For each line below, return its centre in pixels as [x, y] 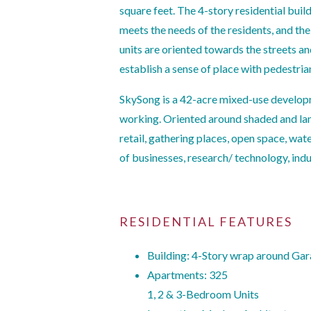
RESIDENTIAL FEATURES [206, 221]
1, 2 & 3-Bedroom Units [203, 294]
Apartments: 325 [187, 274]
